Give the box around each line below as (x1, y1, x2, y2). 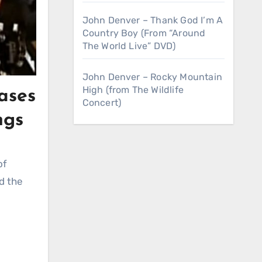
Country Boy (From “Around (82, 27, 206, 39)
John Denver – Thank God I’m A (82, 15, 223, 26)
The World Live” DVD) (82, 40, 176, 51)
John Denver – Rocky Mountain (82, 71, 223, 82)
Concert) (82, 97, 122, 108)
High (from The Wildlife (82, 84, 184, 95)
